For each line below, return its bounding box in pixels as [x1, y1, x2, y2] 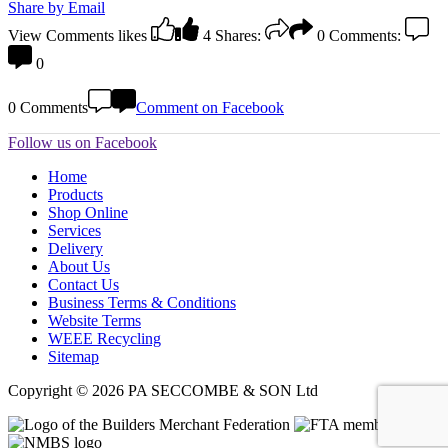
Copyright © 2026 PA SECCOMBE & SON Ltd [8, 381, 318, 399]
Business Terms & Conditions [48, 293, 236, 311]
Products [48, 185, 103, 203]
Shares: [215, 26, 261, 44]
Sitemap [48, 347, 99, 365]
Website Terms [48, 311, 141, 329]
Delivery [48, 239, 103, 257]
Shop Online [48, 203, 128, 221]
